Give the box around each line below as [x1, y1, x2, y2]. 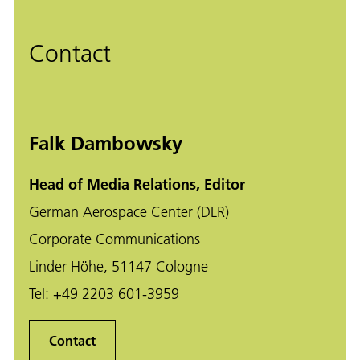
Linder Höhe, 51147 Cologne [29, 257, 208, 276]
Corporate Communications [29, 230, 200, 249]
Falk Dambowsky [29, 131, 182, 156]
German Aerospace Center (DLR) [29, 202, 229, 222]
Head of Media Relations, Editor [29, 175, 245, 194]
